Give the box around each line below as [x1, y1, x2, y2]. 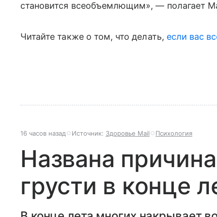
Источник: [72, 129, 106, 137]
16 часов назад [20, 129, 66, 137]
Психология [155, 129, 192, 137]
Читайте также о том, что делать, [20, 31, 167, 42]
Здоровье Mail [106, 129, 150, 137]
